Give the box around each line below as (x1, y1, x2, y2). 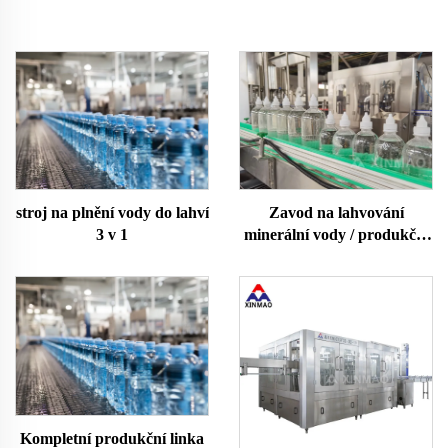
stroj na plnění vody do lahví (15, 204, 209, 222)
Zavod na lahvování (268, 204, 404, 222)
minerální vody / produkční (243, 226, 429, 244)
